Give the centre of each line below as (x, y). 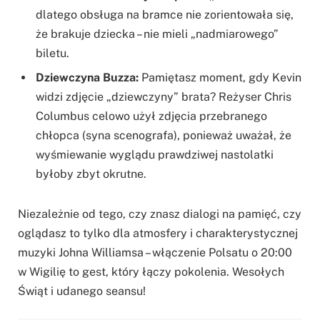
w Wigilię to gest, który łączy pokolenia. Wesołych (151, 272)
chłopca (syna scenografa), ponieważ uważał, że (164, 136)
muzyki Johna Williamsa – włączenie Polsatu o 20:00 (155, 253)
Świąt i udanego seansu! (82, 291)
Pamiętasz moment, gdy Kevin (220, 78)
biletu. (52, 54)
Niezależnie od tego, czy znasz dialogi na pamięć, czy (160, 214)
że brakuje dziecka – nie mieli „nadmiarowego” (157, 34)
